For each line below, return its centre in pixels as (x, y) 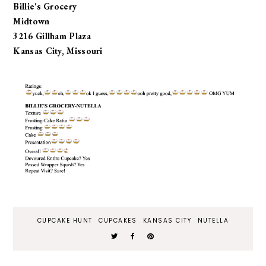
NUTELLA (213, 221)
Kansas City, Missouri (58, 51)
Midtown (31, 21)
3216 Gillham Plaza (52, 36)
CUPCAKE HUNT (65, 221)
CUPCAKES (118, 221)
